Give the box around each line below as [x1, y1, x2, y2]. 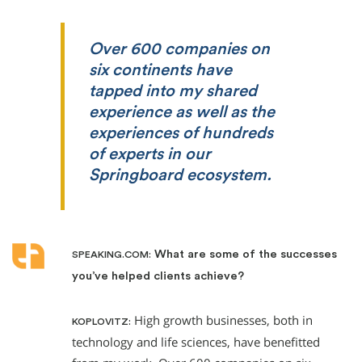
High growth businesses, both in [131, 313, 313, 329]
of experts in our [89, 146, 211, 163]
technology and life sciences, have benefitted [72, 335, 320, 351]
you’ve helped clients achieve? [72, 270, 244, 283]
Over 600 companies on [89, 41, 270, 58]
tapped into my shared [89, 83, 257, 100]
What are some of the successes [151, 248, 337, 261]
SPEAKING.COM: [72, 250, 151, 260]
